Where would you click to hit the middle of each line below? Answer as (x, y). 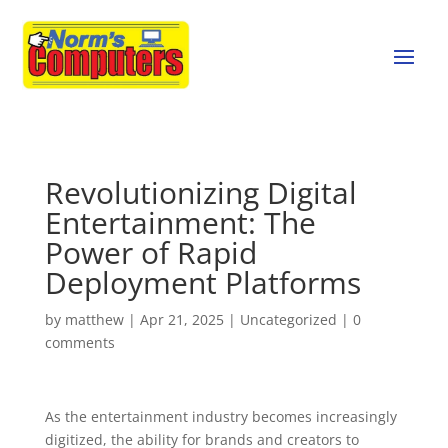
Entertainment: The (180, 222)
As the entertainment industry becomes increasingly (220, 416)
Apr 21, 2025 (181, 319)
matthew (94, 319)
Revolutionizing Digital (200, 192)
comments (79, 342)
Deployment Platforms (202, 282)
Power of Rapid (150, 252)
